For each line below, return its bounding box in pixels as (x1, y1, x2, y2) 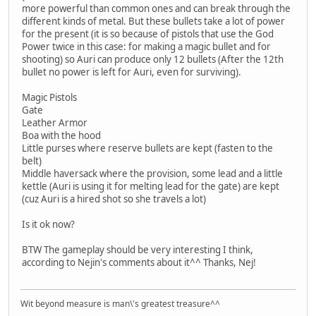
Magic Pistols (22, 90, 77, 104)
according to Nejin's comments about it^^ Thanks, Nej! (22, 255, 256, 269)
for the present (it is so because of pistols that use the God (22, 27, 274, 40)
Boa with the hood (22, 128, 101, 142)
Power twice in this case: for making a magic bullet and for (22, 39, 271, 53)
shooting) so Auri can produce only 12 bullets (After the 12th (22, 52, 284, 66)
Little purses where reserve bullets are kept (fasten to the (22, 141, 273, 154)
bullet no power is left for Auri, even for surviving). (22, 65, 241, 78)
